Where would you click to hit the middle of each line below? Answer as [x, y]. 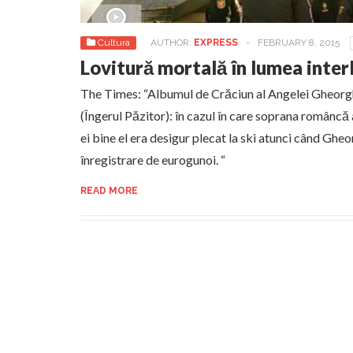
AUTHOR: [172, 43]
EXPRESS [216, 43]
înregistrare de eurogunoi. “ [153, 160]
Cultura [114, 43]
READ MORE [109, 191]
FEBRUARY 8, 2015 [299, 43]
